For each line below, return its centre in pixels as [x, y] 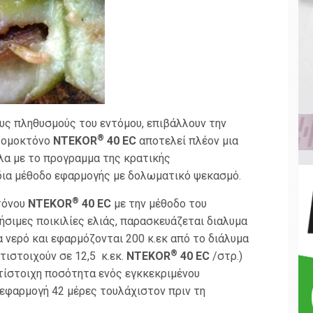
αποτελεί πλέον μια [187, 141]
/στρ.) [226, 256]
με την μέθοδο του [159, 204]
